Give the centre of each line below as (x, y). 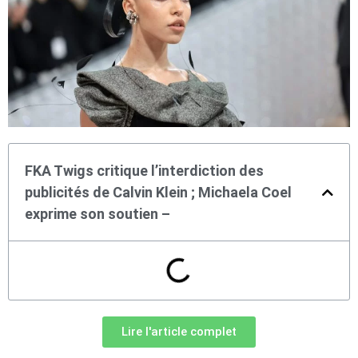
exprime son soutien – (97, 214)
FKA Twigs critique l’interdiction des (144, 171)
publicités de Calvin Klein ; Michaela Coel (158, 193)
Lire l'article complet (179, 332)
